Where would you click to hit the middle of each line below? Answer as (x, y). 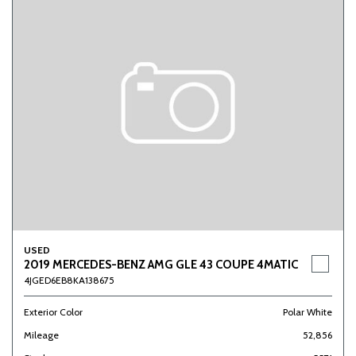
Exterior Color (53, 312)
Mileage (41, 335)
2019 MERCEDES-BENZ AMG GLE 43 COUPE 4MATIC (161, 265)
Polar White (308, 312)
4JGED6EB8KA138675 (69, 280)
